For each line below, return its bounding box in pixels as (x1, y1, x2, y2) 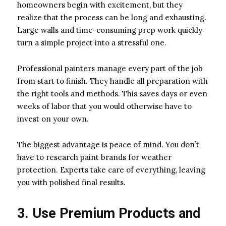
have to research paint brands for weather (17, 152, 172, 162)
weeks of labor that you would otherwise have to (17, 101, 192, 111)
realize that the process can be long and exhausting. (17, 12, 206, 22)
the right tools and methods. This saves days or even (17, 88, 207, 98)
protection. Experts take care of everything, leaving (17, 164, 205, 175)
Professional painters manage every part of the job (17, 63, 203, 73)
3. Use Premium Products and (17, 205, 200, 221)
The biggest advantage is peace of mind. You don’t (17, 139, 199, 149)
